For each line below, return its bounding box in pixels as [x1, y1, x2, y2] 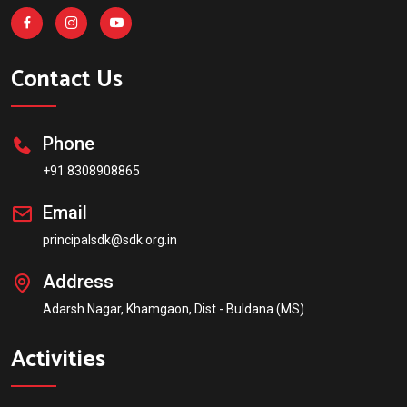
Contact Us [11, 61, 123, 99]
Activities [11, 341, 105, 379]
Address [43, 271, 114, 293]
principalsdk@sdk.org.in [43, 233, 177, 247]
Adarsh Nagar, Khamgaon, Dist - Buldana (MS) [43, 302, 304, 316]
